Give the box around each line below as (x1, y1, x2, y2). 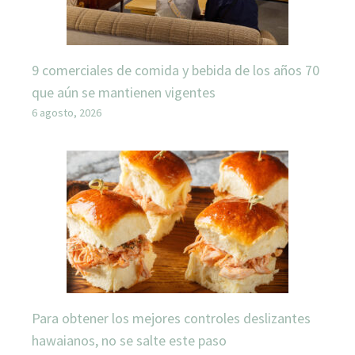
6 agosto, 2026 (32, 105, 101, 120)
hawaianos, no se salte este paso (32, 331, 227, 350)
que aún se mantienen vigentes (32, 83, 216, 102)
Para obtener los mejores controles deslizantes (32, 309, 311, 328)
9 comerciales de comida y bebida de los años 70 (32, 61, 319, 80)
